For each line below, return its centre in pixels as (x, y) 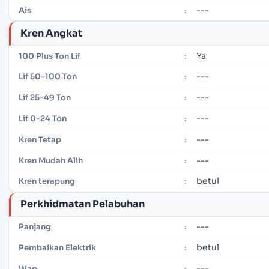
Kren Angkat (51, 33)
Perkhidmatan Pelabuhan (83, 204)
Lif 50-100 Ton (48, 77)
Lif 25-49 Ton (45, 98)
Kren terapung (47, 181)
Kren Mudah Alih (51, 160)
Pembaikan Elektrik (57, 247)
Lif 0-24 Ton (43, 119)
